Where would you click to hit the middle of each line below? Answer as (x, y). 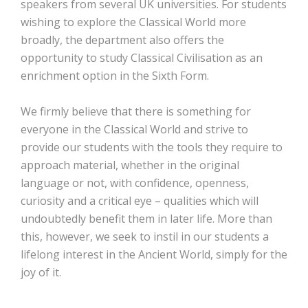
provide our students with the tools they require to (152, 147)
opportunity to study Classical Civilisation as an (142, 58)
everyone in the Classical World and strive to (134, 129)
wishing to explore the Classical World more (133, 22)
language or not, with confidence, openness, (135, 183)
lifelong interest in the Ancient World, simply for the (154, 254)
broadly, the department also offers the (122, 40)
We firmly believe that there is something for (136, 111)
